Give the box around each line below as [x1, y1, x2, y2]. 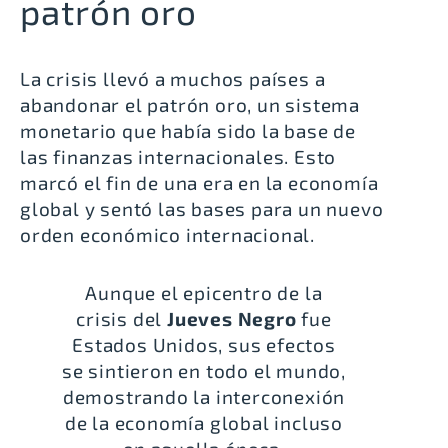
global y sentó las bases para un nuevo [20, 196, 384, 220]
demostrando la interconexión [62, 384, 346, 408]
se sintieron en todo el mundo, [61, 358, 346, 382]
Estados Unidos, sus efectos [72, 332, 336, 356]
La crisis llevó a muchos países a [20, 66, 326, 90]
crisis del [76, 306, 167, 330]
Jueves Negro [167, 306, 297, 330]
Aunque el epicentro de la [85, 280, 323, 304]
